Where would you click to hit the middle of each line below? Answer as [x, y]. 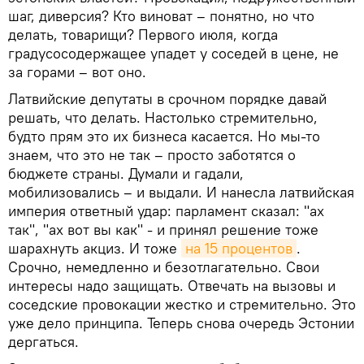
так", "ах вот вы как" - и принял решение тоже [163, 229]
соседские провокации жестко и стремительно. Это [182, 304]
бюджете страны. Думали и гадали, [126, 173]
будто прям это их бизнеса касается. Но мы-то [164, 136]
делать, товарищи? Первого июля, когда [143, 34]
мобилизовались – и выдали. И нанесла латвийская [181, 192]
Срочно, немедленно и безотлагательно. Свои [164, 266]
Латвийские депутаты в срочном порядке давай [167, 98]
